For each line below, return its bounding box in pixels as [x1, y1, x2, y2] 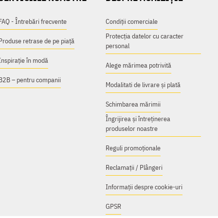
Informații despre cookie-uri [106, 182, 183, 191]
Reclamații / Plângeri [106, 163, 163, 172]
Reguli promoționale [106, 144, 161, 152]
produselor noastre [106, 124, 158, 133]
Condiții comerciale [106, 17, 158, 26]
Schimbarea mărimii [106, 100, 161, 109]
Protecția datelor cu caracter [106, 32, 184, 40]
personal [106, 41, 130, 50]
